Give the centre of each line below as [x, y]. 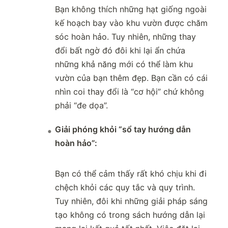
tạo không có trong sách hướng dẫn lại [130, 215]
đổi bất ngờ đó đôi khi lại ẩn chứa [120, 51]
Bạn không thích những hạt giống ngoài [131, 9]
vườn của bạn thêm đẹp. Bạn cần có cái [131, 78]
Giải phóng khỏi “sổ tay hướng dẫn [123, 130]
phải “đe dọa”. [81, 106]
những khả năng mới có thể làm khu [124, 64]
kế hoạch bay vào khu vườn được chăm [131, 23]
